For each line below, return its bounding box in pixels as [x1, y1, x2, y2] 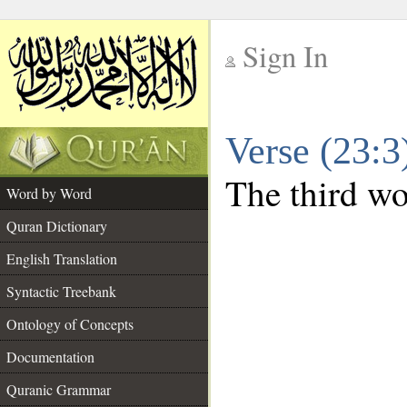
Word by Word [6, 184, 92, 203]
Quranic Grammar [6, 380, 111, 399]
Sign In [243, 36, 328, 75]
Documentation [6, 347, 94, 366]
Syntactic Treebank [6, 282, 116, 301]
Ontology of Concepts [6, 314, 134, 333]
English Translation [6, 249, 117, 268]
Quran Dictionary [6, 216, 107, 235]
